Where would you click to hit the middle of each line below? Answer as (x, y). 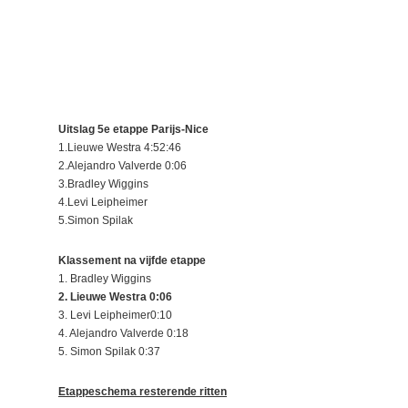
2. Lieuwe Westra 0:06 (115, 297)
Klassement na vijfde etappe (132, 260)
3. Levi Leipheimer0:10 (115, 315)
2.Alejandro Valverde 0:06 (122, 166)
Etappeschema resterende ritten (143, 392)
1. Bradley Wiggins (110, 279)
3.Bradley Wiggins (103, 184)
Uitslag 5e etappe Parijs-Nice (133, 129)
